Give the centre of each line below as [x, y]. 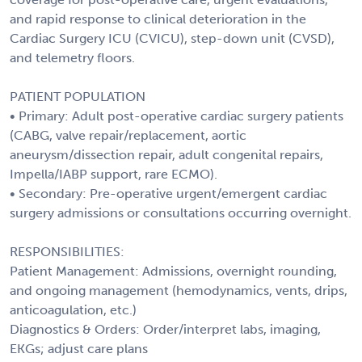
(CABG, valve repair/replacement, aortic [128, 135]
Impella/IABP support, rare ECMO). [114, 174]
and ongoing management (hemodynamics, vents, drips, [179, 290]
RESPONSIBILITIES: [67, 251]
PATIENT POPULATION [78, 96]
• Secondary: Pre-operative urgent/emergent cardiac [168, 193]
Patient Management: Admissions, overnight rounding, [173, 271]
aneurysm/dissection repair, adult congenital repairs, [166, 154]
